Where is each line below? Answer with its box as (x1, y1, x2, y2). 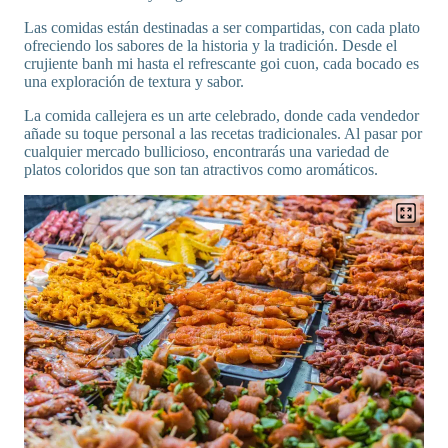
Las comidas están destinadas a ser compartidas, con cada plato (24, 19, 420, 37)
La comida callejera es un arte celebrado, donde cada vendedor (24, 107, 419, 125)
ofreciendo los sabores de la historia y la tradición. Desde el (24, 37, 397, 55)
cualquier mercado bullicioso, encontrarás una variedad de (24, 143, 389, 161)
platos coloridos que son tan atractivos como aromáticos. (24, 161, 382, 179)
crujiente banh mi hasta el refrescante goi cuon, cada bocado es (24, 55, 419, 73)
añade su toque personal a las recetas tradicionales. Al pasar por (24, 125, 422, 143)
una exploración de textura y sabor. (24, 73, 244, 91)
